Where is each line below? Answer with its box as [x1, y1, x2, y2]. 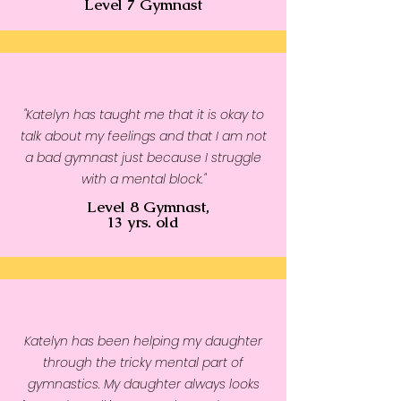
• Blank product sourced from [47, 26, 239, 40]
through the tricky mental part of [43, 354, 243, 371]
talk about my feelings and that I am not [20, 127, 267, 145]
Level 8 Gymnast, [86, 197, 209, 217]
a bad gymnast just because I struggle [25, 149, 261, 166]
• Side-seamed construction [50, 4, 236, 19]
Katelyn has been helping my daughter [24, 332, 262, 350]
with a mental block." [81, 170, 206, 188]
